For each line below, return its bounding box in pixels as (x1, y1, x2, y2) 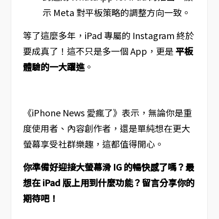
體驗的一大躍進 (22, 60, 85, 73)
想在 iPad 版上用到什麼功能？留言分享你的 (22, 175, 195, 189)
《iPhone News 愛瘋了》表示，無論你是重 (22, 106, 192, 119)
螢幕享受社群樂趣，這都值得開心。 (22, 137, 164, 150)
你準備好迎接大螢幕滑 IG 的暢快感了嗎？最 (22, 160, 194, 173)
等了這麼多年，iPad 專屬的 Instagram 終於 (22, 28, 194, 42)
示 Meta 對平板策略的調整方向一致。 (42, 5, 191, 19)
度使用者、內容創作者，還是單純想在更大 (22, 121, 190, 134)
